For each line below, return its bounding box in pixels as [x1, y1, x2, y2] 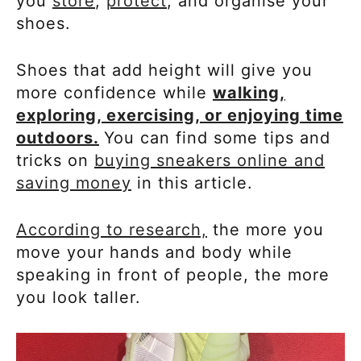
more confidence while [16, 82, 213, 102]
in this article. [131, 172, 253, 193]
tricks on [16, 150, 94, 170]
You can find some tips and [104, 127, 330, 147]
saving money [16, 172, 131, 193]
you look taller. [16, 287, 141, 307]
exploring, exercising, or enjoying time [16, 105, 343, 125]
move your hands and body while [16, 242, 293, 262]
